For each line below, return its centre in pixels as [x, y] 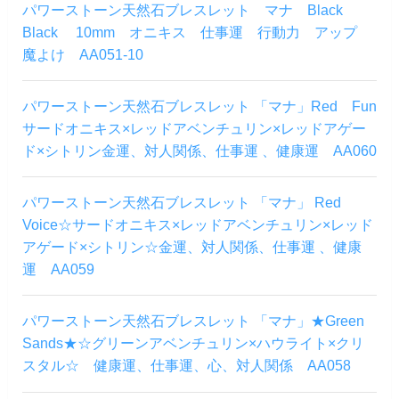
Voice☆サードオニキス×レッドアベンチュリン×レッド [197, 225]
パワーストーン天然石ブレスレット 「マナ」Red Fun [199, 106]
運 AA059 [58, 269]
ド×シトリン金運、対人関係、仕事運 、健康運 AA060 [199, 150]
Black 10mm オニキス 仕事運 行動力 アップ [196, 32]
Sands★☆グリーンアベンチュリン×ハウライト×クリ [193, 343]
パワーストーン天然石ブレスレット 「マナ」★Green [193, 321]
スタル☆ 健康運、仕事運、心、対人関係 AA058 [186, 366]
